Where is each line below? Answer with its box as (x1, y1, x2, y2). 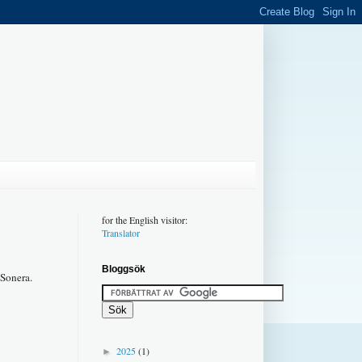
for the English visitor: (102, 213, 187, 226)
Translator (102, 225, 140, 239)
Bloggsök (102, 263, 145, 275)
